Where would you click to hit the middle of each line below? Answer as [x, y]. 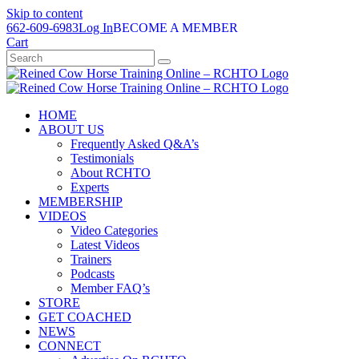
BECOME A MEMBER [175, 28]
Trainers [91, 259]
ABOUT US [71, 129]
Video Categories [114, 230]
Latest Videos [105, 245]
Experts [90, 187]
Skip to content [44, 13]
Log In [96, 28]
